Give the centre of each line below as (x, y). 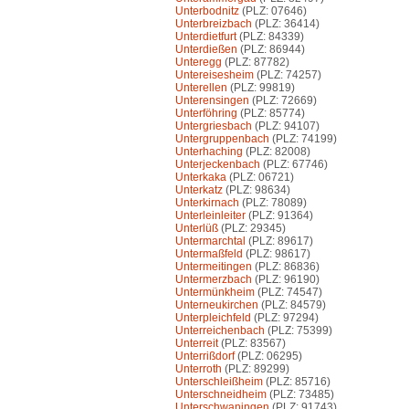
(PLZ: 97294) (285, 318)
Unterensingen (212, 101)
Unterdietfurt (206, 37)
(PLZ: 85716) (297, 382)
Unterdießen (206, 50)
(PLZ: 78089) (273, 203)
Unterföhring (206, 114)
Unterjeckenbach (218, 165)
